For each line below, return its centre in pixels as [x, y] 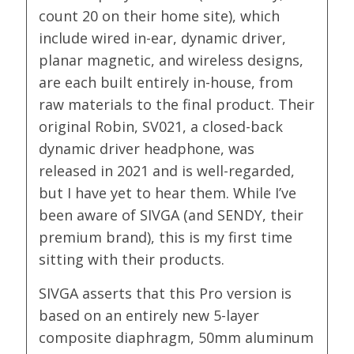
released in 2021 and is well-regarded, [167, 171]
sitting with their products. [132, 260]
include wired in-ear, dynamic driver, [163, 38]
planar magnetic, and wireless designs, [171, 60]
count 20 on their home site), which [160, 16]
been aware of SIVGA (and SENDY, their [171, 215]
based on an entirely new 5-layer [149, 316]
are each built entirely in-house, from [166, 83]
